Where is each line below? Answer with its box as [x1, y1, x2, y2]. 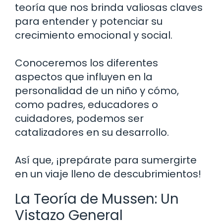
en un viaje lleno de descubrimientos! [15, 166, 201, 181]
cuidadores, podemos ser [15, 111, 144, 125]
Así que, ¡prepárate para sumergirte [15, 153, 197, 167]
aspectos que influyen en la [15, 69, 153, 84]
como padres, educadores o [15, 97, 158, 111]
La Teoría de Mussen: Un [15, 189, 179, 209]
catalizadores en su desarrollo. [15, 125, 169, 139]
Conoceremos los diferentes [15, 55, 158, 70]
